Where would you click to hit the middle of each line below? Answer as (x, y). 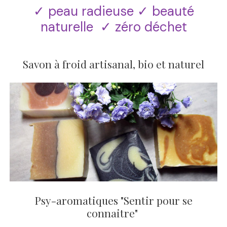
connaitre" (113, 213)
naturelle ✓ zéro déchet (113, 27)
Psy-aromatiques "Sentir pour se (113, 200)
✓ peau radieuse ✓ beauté (113, 11)
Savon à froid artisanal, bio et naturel (113, 64)
